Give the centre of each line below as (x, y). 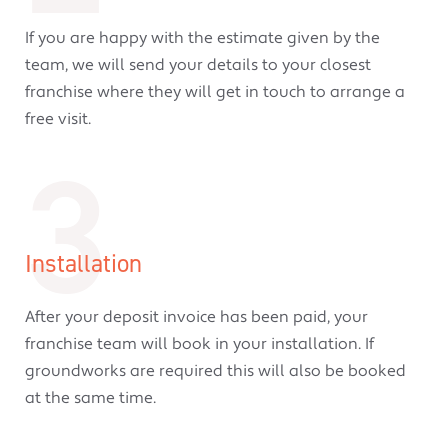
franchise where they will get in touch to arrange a (215, 91)
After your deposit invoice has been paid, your (196, 317)
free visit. (58, 118)
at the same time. (90, 398)
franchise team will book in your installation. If (199, 344)
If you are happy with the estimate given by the (202, 37)
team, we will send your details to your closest (198, 64)
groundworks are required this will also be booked (215, 371)
